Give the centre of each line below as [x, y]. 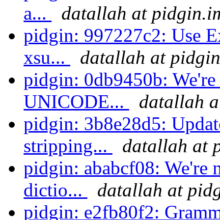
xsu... [47, 57]
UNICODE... [76, 102]
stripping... [68, 146]
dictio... [55, 190]
